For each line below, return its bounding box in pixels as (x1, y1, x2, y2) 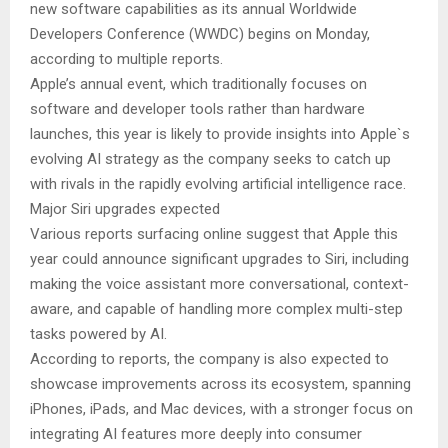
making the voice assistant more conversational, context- (30, 275, 409, 294)
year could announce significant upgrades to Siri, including (30, 250, 409, 269)
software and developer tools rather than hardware (30, 100, 365, 119)
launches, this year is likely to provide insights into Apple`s (30, 125, 410, 144)
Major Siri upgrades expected (30, 200, 220, 219)
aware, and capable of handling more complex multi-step (30, 300, 403, 319)
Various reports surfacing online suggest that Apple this (30, 225, 398, 244)
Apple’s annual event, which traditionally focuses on (30, 75, 367, 94)
